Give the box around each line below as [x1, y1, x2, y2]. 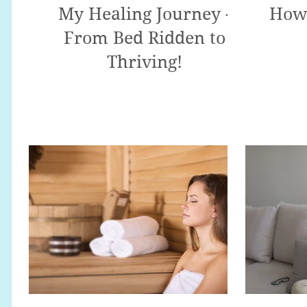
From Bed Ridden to [64, 27, 225, 48]
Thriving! [107, 51, 182, 72]
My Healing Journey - [58, 3, 231, 24]
